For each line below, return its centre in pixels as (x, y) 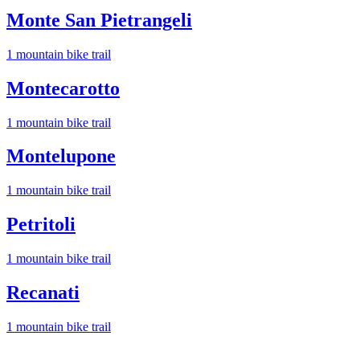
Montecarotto (63, 88)
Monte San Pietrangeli (99, 20)
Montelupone (61, 156)
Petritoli (41, 225)
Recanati (43, 293)
